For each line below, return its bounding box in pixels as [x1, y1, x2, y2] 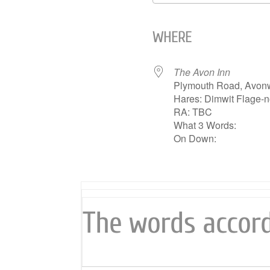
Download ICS [174, 7, 237, 21]
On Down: [174, 131, 217, 145]
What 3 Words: [174, 118, 237, 132]
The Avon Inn [174, 65, 231, 79]
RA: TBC [174, 105, 213, 119]
